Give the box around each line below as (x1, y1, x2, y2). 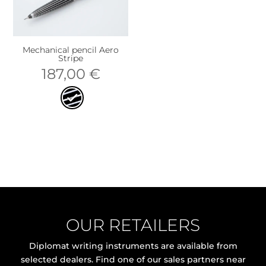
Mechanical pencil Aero (23, 45, 119, 56)
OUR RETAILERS (66, 215, 200, 236)
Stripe (58, 53, 84, 64)
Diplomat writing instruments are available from (28, 240, 237, 252)
